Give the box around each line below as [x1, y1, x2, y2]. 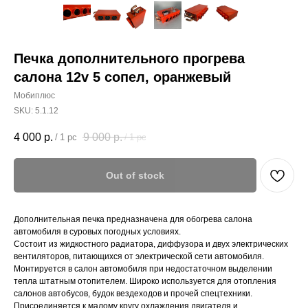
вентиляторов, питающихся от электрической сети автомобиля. [14, 252, 264, 262]
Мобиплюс [14, 91, 55, 100]
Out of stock [106, 170, 164, 181]
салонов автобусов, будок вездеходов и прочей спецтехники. [14, 289, 252, 299]
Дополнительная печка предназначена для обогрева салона [14, 214, 252, 225]
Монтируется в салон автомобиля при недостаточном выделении [14, 264, 272, 274]
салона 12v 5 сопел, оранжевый [14, 69, 231, 85]
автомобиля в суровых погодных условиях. [14, 227, 181, 237]
